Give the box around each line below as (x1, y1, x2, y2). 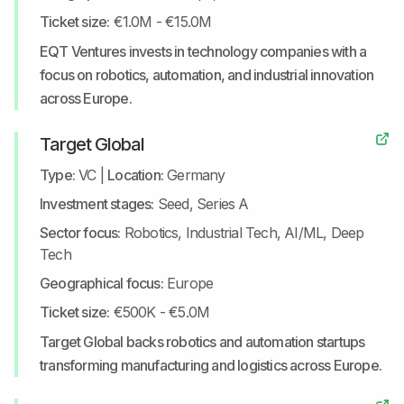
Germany (167, 166, 225, 184)
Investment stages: (40, 195, 154, 213)
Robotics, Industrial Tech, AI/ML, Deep (124, 224, 364, 242)
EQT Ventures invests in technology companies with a (40, 42, 367, 60)
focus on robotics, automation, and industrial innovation (40, 66, 374, 84)
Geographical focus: (40, 274, 163, 292)
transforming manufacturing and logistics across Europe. (40, 356, 382, 374)
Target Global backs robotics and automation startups (40, 333, 365, 351)
